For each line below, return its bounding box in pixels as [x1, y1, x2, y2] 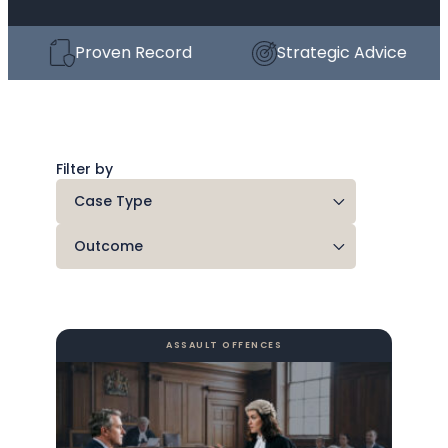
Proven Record [63, 41, 181, 65]
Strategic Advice [265, 41, 396, 65]
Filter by [56, 159, 113, 180]
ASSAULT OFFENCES [166, 339, 282, 352]
